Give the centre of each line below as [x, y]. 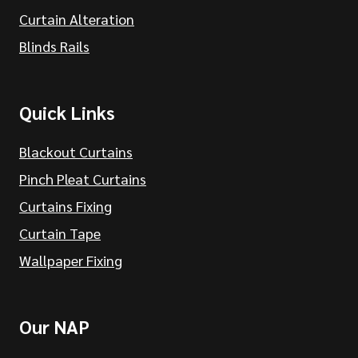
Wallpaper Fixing [71, 260]
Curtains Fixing [66, 205]
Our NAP [54, 326]
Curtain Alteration [77, 18]
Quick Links [67, 111]
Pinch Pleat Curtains [83, 178]
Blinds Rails [54, 46]
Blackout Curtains [76, 151]
